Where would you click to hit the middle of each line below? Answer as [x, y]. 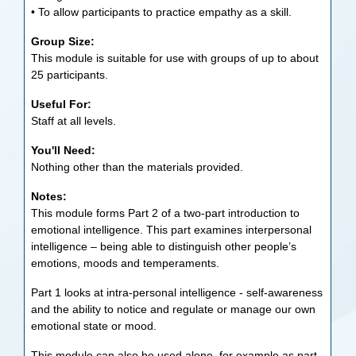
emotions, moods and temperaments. [126, 263]
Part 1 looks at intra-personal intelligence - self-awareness [177, 292]
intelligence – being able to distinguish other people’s [164, 246]
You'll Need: [64, 150]
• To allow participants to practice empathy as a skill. [162, 12]
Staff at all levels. [74, 121]
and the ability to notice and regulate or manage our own [174, 309]
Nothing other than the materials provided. [137, 167]
